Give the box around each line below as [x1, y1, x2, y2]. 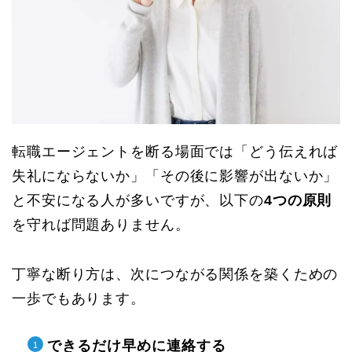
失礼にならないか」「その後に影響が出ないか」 [12, 168, 339, 185]
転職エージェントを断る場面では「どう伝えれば [12, 144, 339, 160]
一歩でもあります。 [12, 291, 145, 307]
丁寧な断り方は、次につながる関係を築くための [12, 266, 339, 283]
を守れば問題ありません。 [12, 217, 190, 233]
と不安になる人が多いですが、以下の [12, 192, 264, 209]
